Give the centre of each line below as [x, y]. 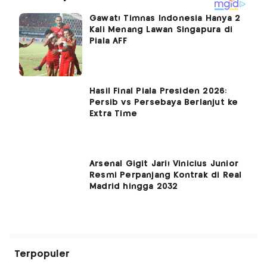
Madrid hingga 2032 [134, 187]
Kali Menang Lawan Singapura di [161, 30]
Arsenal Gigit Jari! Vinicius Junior [164, 164]
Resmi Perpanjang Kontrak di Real [166, 176]
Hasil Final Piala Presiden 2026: [158, 91]
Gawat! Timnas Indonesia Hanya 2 [165, 19]
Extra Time [113, 114]
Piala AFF [108, 41]
